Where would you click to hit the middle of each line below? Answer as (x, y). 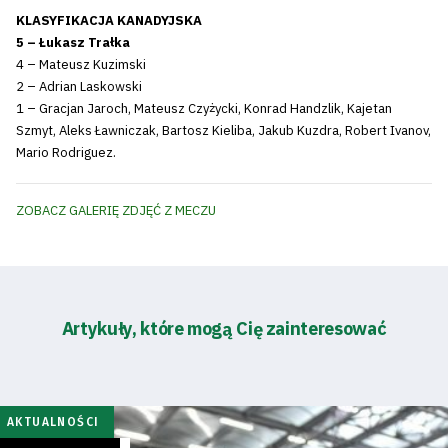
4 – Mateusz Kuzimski (81, 64)
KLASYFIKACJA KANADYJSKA (109, 20)
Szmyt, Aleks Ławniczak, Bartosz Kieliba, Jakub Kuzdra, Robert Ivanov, (223, 130)
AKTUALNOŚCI (53, 421)
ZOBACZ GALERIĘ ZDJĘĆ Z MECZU (116, 211)
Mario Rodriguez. (66, 152)
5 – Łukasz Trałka (73, 42)
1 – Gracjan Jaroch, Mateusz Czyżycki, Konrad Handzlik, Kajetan (204, 108)
